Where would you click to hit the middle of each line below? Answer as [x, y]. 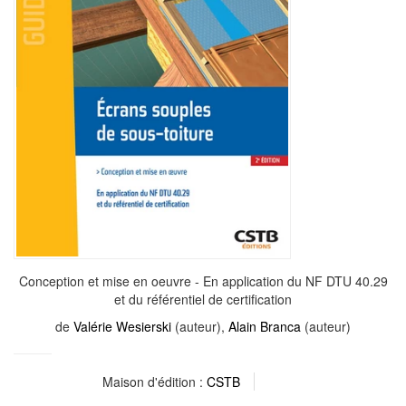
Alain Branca [265, 326]
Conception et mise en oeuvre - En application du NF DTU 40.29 [203, 280]
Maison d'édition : [155, 381]
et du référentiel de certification [203, 299]
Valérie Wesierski [122, 326]
